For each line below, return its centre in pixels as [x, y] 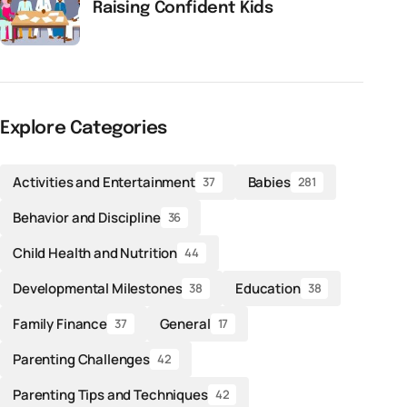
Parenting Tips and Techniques [110, 394]
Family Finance [60, 323]
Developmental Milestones [98, 288]
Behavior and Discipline [87, 217]
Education [268, 288]
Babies [269, 182]
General [185, 323]
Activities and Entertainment [104, 182]
